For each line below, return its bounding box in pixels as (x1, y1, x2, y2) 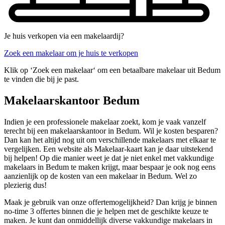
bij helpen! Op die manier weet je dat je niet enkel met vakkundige (4, 153, 214, 162)
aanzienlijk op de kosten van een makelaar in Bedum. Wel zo (4, 171, 197, 180)
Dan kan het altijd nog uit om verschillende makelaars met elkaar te (4, 135, 216, 144)
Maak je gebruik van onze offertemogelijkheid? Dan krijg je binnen (4, 197, 217, 206)
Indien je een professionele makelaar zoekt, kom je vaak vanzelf (4, 117, 206, 126)
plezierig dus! (4, 180, 47, 189)
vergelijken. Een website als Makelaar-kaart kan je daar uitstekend (4, 144, 213, 153)
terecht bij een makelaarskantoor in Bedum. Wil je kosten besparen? (4, 126, 218, 135)
